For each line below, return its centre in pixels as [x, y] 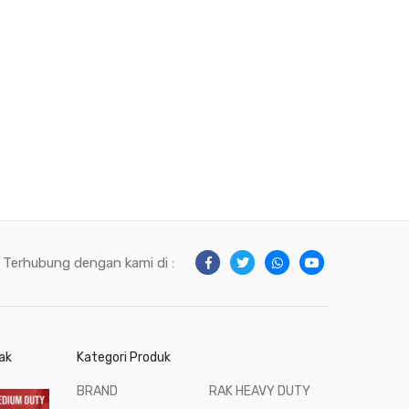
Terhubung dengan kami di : [89, 263]
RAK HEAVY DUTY [260, 391]
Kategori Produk [123, 357]
